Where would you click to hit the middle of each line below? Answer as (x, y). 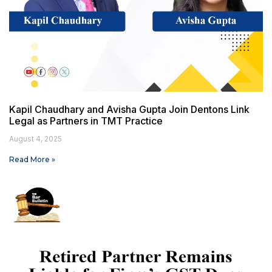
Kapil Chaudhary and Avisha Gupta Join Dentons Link (129, 109)
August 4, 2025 (36, 138)
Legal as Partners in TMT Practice (86, 121)
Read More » (32, 159)
